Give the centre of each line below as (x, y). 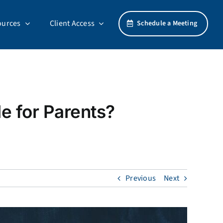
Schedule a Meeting (167, 23)
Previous (141, 178)
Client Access (72, 23)
